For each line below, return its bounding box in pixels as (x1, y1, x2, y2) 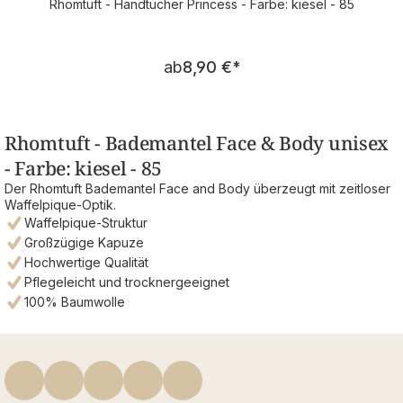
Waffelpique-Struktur (24, 215, 148, 231)
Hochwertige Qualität (24, 255, 148, 271)
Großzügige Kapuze (24, 235, 144, 251)
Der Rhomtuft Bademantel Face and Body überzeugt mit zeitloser (4, 181, 390, 197)
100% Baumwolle (24, 294, 125, 310)
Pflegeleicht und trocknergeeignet (24, 274, 229, 291)
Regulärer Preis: (200, 48, 318, 67)
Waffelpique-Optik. (4, 197, 116, 213)
